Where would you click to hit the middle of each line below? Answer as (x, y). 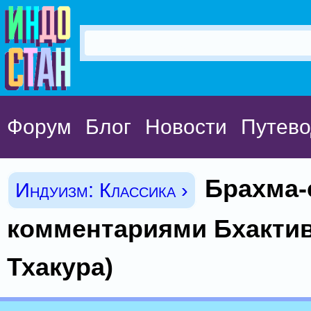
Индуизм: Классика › (102, 190)
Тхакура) (60, 267)
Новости (186, 127)
